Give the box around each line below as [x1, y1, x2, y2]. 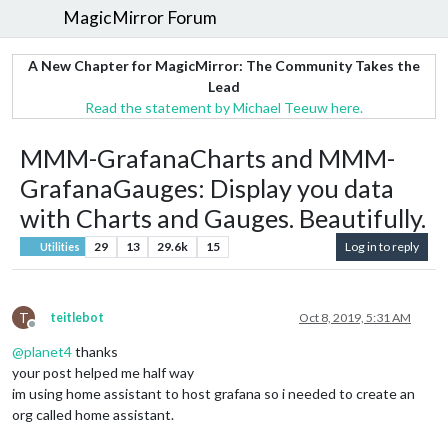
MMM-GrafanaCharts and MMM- [20, 142, 395, 173]
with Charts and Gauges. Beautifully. [20, 202, 426, 233]
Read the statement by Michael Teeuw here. [85, 98, 363, 116]
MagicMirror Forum [63, 7, 218, 29]
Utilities [38, 240, 81, 253]
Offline [31, 323, 69, 339]
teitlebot [50, 309, 104, 325]
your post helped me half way [12, 363, 194, 381]
